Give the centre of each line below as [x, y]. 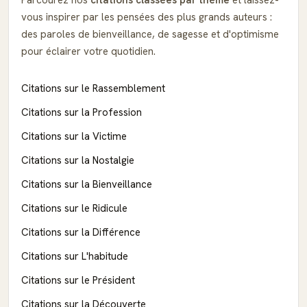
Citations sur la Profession [82, 112]
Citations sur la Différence [81, 232]
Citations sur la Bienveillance [87, 184]
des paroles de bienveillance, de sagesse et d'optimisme [150, 34]
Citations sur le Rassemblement [93, 88]
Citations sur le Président [78, 280]
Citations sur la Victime [74, 136]
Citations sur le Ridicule [74, 208]
